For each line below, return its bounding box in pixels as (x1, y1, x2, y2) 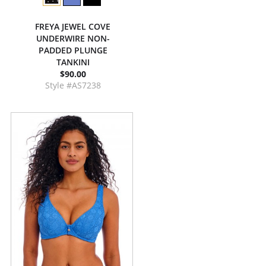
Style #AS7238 (45, 80, 101, 91)
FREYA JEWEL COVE (35, 21, 110, 32)
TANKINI (56, 56, 90, 68)
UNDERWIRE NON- (36, 33, 110, 44)
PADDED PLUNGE (38, 45, 107, 56)
